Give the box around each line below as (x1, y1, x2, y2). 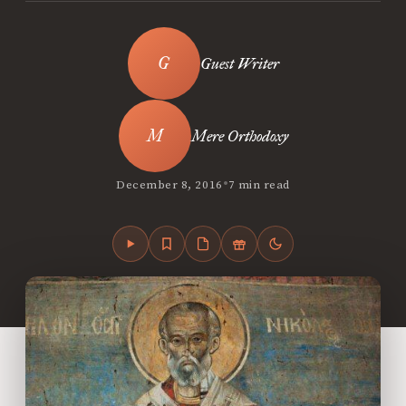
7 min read (227, 177, 290, 192)
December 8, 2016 (116, 177, 223, 192)
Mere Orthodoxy (190, 126, 288, 146)
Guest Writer (199, 53, 279, 73)
